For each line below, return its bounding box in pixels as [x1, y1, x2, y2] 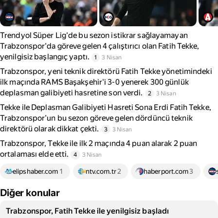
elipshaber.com [13, 167, 58, 175]
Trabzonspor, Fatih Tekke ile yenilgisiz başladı [6, 206, 169, 216]
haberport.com [143, 167, 189, 175]
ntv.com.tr [85, 167, 116, 175]
